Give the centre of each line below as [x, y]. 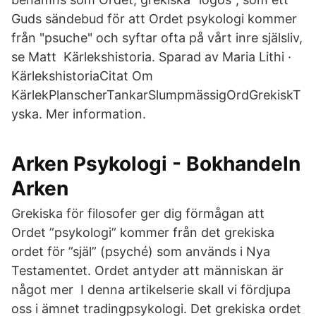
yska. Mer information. [79, 114]
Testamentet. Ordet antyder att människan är [147, 271]
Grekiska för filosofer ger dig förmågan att [140, 213]
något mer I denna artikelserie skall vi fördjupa [151, 290]
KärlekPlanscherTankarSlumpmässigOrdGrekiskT [156, 95]
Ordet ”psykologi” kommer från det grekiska [143, 232]
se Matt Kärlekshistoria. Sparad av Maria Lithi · [151, 57]
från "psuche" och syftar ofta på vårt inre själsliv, [157, 38]
